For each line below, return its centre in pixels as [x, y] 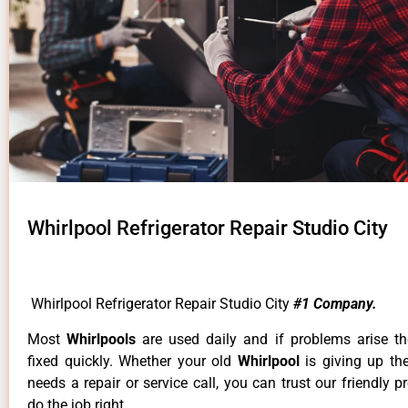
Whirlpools [105, 339]
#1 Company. [335, 304]
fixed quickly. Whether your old [133, 361]
